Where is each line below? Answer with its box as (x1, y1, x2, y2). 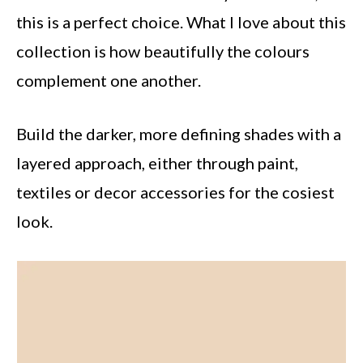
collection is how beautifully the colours (16, 41, 310, 61)
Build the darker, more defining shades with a (16, 124, 341, 143)
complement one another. (16, 70, 201, 90)
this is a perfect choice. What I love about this (16, 12, 346, 32)
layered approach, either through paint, (16, 153, 298, 173)
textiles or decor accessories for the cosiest (16, 182, 335, 202)
